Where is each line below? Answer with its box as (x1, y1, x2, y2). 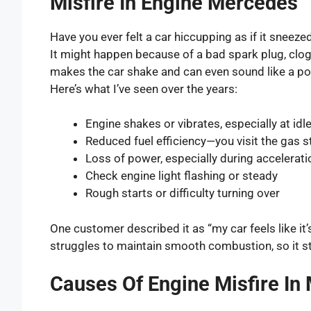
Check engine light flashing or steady (85, 169, 278, 183)
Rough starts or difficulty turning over (85, 186, 280, 201)
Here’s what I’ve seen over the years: (50, 81, 237, 96)
